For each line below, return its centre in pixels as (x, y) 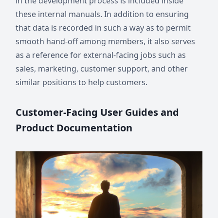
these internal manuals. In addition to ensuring (102, 14)
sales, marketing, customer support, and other (102, 69)
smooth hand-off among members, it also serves (105, 41)
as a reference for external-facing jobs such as (101, 55)
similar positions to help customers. (82, 82)
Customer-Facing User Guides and (97, 112)
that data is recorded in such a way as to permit (103, 28)
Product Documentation (74, 128)
